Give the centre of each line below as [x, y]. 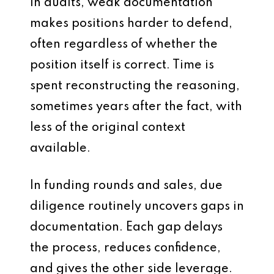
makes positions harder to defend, [131, 24]
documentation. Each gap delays [126, 228]
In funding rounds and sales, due [126, 186]
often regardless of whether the [124, 45]
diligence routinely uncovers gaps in [137, 207]
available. [60, 149]
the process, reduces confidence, [125, 248]
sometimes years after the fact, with [136, 107]
